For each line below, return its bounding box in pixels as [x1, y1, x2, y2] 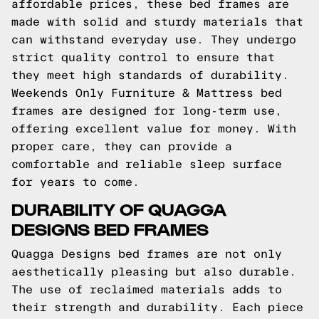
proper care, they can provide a [11, 140, 232, 152]
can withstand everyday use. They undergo [11, 33, 296, 46]
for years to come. [11, 176, 140, 188]
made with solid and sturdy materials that [11, 16, 303, 28]
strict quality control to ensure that [11, 51, 275, 63]
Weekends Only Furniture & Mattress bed [11, 87, 282, 99]
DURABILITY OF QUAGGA [11, 198, 226, 219]
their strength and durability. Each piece [11, 301, 303, 313]
